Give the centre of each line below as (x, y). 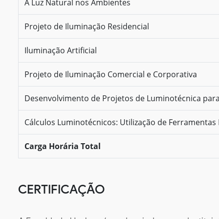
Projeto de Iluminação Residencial (87, 26)
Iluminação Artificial (61, 50)
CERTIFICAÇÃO (61, 189)
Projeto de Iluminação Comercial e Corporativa (111, 74)
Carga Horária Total (63, 146)
